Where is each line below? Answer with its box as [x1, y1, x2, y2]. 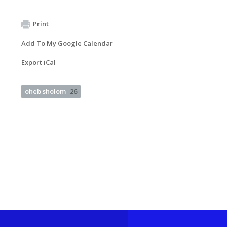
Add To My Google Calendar [21, 38, 113, 48]
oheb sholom [25, 86, 66, 96]
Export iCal [21, 57, 56, 67]
